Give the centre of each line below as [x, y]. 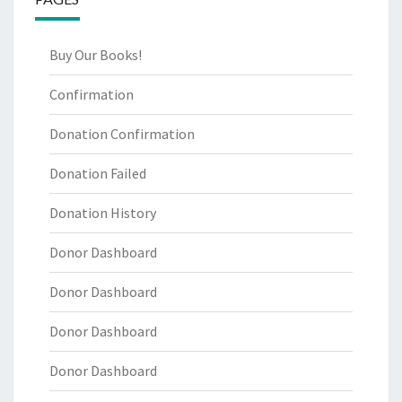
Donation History [103, 213]
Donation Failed [98, 174]
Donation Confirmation [122, 134]
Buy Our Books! [96, 55]
